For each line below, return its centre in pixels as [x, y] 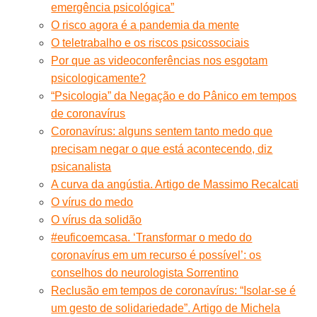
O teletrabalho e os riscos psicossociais [150, 42]
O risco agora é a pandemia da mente [145, 25]
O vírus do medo [92, 202]
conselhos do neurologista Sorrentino [145, 272]
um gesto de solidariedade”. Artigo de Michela [166, 308]
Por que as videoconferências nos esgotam [160, 60]
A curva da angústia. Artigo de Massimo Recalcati [175, 184]
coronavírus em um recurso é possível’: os [156, 255]
